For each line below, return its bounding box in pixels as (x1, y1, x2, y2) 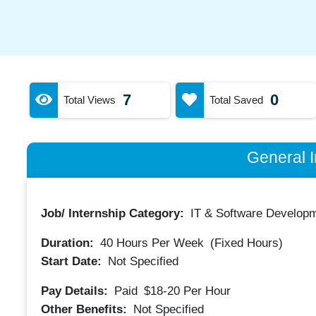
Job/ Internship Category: (40, 207, 188, 220)
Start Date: (40, 254, 105, 268)
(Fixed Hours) (209, 236, 283, 250)
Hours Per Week (112, 236, 204, 250)
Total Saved (209, 93, 263, 106)
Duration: (40, 236, 97, 250)
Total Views (63, 93, 116, 106)
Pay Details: (40, 284, 111, 298)
